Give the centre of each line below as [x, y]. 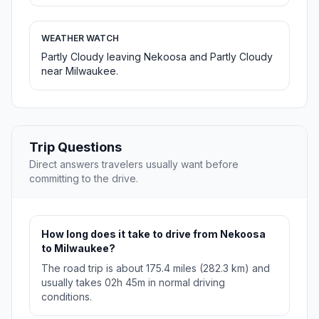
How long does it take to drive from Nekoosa [153, 234]
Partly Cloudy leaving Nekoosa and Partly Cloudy [157, 57]
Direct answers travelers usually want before [134, 164]
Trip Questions [75, 147]
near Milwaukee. [80, 71]
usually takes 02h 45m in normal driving [133, 283]
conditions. [67, 297]
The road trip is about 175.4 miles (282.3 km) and [156, 268]
